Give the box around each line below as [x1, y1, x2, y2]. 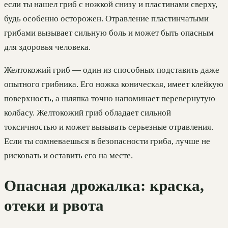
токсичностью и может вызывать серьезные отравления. [4, 122, 213, 132]
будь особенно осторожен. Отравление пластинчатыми [4, 14, 209, 24]
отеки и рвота [4, 196, 104, 214]
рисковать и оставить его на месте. [4, 151, 133, 161]
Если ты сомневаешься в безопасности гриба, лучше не [4, 136, 210, 147]
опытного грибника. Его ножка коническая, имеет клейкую [4, 79, 223, 90]
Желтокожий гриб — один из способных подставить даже [4, 65, 219, 75]
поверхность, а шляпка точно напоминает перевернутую [4, 94, 215, 104]
